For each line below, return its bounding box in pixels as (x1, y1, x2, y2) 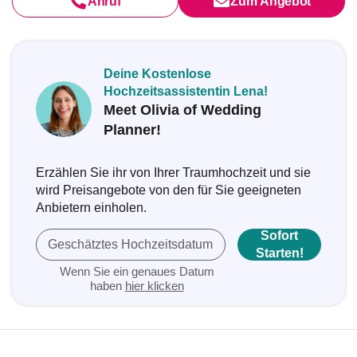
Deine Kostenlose (104, 67, 211, 80)
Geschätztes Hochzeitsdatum (48, 237, 213, 251)
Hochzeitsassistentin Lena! (104, 84, 268, 98)
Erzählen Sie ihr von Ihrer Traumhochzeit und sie (36, 166, 311, 179)
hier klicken (124, 279, 184, 292)
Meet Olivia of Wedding (104, 102, 261, 118)
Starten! (255, 246, 304, 260)
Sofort (261, 229, 298, 242)
